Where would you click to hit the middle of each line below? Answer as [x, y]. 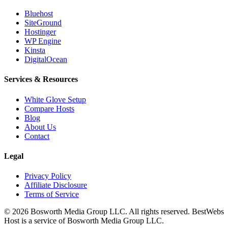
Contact [37, 136]
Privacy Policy [48, 176]
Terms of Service [52, 194]
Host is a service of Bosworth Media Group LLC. [84, 221]
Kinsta [35, 50]
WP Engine [43, 41]
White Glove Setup [55, 99]
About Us [40, 127]
